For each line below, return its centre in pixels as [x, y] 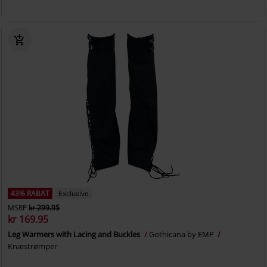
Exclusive [74, 193]
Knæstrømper [33, 246]
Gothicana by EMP [183, 234]
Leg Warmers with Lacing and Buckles [75, 234]
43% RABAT [30, 193]
